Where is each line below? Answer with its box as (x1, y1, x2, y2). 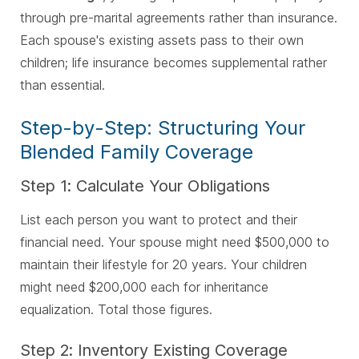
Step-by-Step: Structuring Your (20, 116, 305, 140)
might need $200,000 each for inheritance (20, 279, 268, 296)
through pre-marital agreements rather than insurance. (20, 10, 337, 26)
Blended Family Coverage (20, 140, 253, 164)
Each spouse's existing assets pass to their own (20, 32, 304, 49)
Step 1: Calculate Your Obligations (20, 176, 270, 196)
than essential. (20, 77, 105, 94)
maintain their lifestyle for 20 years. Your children (20, 256, 307, 273)
